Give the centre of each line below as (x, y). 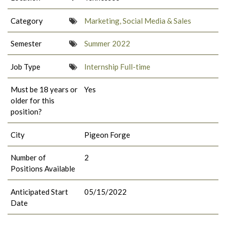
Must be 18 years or (44, 90)
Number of (28, 158)
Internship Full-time (118, 66)
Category (27, 20)
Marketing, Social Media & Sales (138, 20)
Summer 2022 (107, 44)
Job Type (25, 66)
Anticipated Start (39, 191)
